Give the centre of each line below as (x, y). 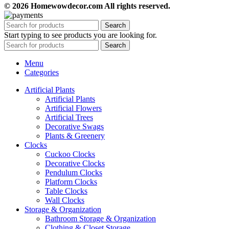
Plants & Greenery (75, 136)
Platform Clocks (71, 182)
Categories (42, 73)
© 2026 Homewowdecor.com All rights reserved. (87, 6)
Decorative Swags (74, 127)
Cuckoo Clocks (70, 154)
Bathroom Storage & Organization (100, 219)
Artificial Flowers (73, 108)
